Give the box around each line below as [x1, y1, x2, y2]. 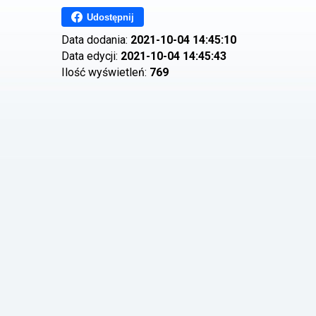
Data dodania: [61, 33, 130, 47]
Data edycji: [61, 49, 121, 63]
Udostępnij [87, 11, 134, 23]
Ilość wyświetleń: [61, 66, 150, 79]
